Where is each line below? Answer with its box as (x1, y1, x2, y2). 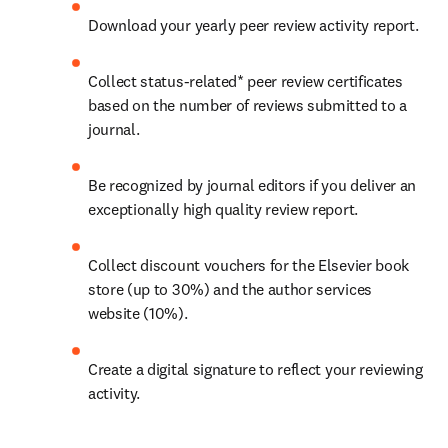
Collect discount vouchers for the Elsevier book (88, 255, 409, 275)
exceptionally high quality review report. (88, 199, 358, 219)
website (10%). (88, 303, 188, 323)
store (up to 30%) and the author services (88, 279, 372, 299)
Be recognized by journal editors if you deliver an (88, 175, 416, 195)
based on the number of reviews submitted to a (88, 95, 407, 115)
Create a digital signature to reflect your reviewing (88, 359, 423, 379)
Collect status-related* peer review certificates (88, 71, 403, 91)
